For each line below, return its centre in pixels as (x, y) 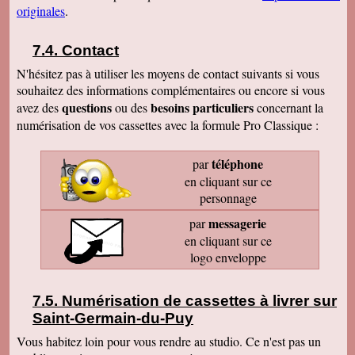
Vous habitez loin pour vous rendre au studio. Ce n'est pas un (169, 342)
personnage (228, 198)
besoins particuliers (202, 108)
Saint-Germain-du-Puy (113, 319)
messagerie (237, 223)
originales (41, 11)
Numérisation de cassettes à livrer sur (199, 301)
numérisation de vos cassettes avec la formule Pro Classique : (168, 125)
